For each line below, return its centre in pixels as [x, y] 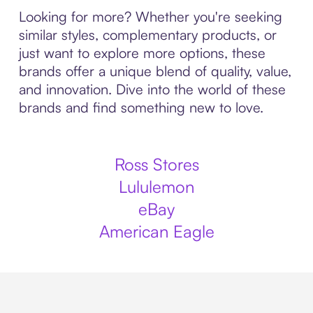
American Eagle [156, 231]
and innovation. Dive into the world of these [152, 89]
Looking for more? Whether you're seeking [150, 16]
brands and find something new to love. [141, 107]
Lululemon [156, 187]
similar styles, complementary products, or [147, 35]
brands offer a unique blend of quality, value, [155, 71]
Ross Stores [156, 164]
